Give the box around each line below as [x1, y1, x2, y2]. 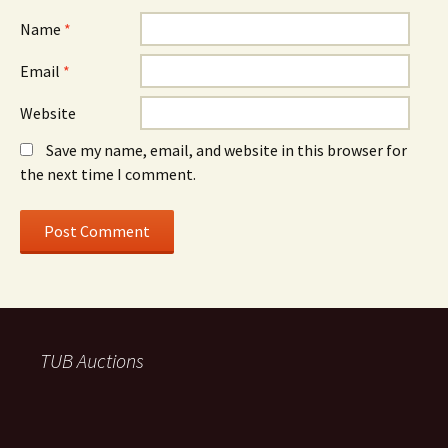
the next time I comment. [20, 163, 196, 184]
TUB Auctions [40, 347, 144, 373]
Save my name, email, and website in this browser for [46, 139, 407, 160]
